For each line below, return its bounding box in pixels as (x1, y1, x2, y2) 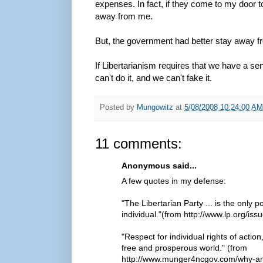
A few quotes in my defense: (122, 176, 226, 186)
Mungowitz (137, 103, 173, 112)
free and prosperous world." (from (122, 242, 247, 252)
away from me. (95, 11, 153, 21)
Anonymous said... (122, 160, 197, 170)
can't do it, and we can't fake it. (95, 72, 212, 83)
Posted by (100, 103, 137, 112)
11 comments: (95, 135, 182, 151)
